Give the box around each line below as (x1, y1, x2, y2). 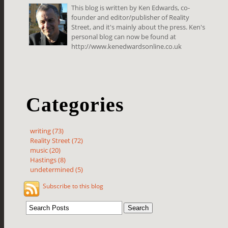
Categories (26, 93, 125, 116)
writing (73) (30, 126, 64, 135)
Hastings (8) (30, 155, 66, 164)
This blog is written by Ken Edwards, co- (71, 3, 190, 12)
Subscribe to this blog (43, 182, 104, 190)
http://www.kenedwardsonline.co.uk (71, 41, 182, 51)
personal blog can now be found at (71, 32, 177, 41)
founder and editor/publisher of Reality (71, 12, 190, 22)
